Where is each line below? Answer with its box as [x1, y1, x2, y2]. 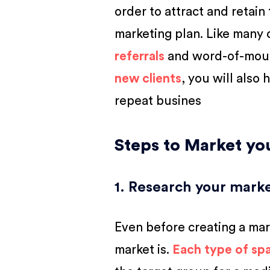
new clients [115, 72, 182, 85]
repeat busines [115, 95, 202, 107]
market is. [115, 243, 173, 256]
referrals [115, 50, 165, 63]
